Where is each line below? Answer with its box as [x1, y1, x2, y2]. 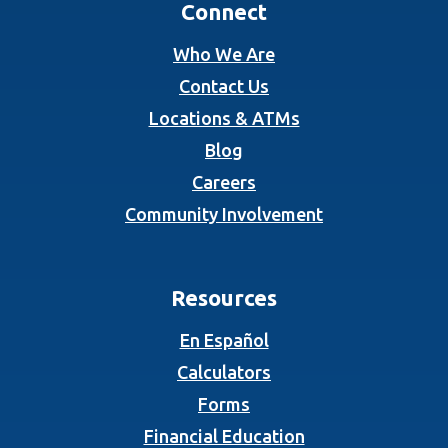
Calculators [177, 362, 271, 383]
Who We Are [173, 44, 275, 65]
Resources [171, 285, 277, 311]
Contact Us [179, 76, 269, 97]
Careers [192, 172, 256, 193]
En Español [179, 330, 269, 351]
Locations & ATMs [148, 108, 300, 129]
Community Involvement [125, 204, 323, 225]
